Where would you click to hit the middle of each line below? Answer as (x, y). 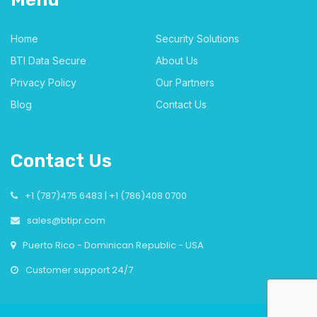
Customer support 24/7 (79, 270)
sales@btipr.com (66, 220)
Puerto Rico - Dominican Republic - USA (113, 245)
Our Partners (185, 82)
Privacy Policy (44, 82)
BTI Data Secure (48, 60)
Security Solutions (197, 38)
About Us (177, 60)
